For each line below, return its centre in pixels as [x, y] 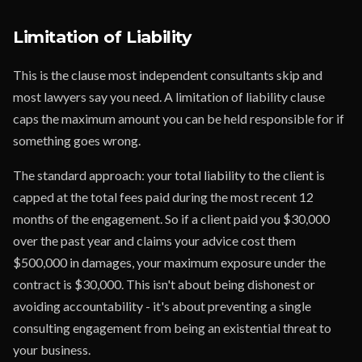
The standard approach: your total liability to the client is [169, 175]
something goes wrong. [77, 140]
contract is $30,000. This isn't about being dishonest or [164, 284]
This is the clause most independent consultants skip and [168, 75]
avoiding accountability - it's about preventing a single [162, 306]
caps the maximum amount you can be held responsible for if [179, 118]
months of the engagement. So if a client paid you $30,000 [171, 219]
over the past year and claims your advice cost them [154, 240]
